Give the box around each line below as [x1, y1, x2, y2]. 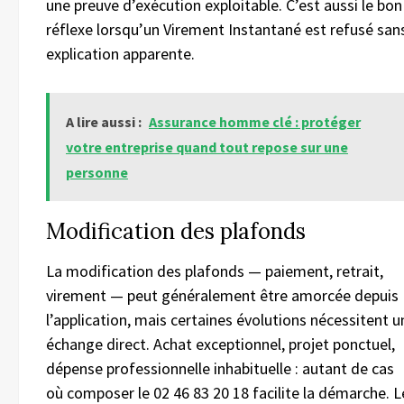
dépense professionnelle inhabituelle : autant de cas [46, 358, 394, 380]
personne [66, 163, 128, 182]
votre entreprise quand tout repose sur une [66, 138, 348, 157]
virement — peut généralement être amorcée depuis [46, 285, 399, 307]
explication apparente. [46, 43, 195, 65]
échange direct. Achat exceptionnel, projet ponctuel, [46, 334, 395, 355]
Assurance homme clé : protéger [149, 113, 361, 132]
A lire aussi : [66, 113, 142, 132]
